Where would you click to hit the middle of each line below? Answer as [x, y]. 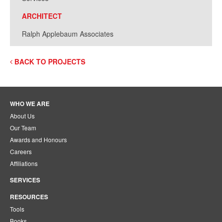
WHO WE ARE [30, 103]
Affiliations [24, 163]
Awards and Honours [38, 139]
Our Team [23, 127]
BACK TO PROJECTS [49, 61]
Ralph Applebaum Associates [68, 33]
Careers [21, 151]
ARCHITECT [42, 16]
